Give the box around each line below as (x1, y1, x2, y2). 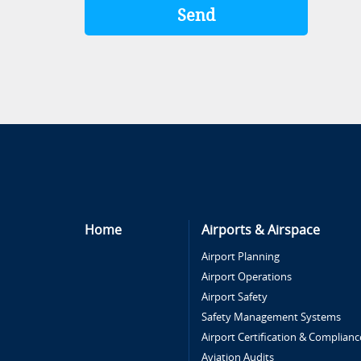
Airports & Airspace (201, 222, 321, 238)
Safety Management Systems (201, 311, 342, 323)
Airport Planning (201, 251, 280, 263)
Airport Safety (201, 291, 268, 303)
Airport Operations (201, 271, 293, 283)
